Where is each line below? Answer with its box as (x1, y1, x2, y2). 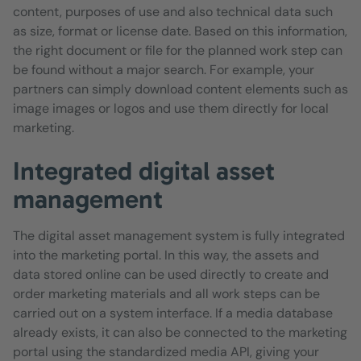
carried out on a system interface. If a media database (13, 304, 333, 322)
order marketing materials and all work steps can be (13, 284, 320, 302)
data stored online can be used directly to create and (13, 265, 329, 283)
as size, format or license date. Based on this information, (13, 22, 347, 39)
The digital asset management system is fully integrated (13, 226, 345, 244)
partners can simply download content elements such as (13, 80, 348, 98)
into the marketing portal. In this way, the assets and (13, 246, 319, 263)
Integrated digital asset (13, 155, 275, 186)
